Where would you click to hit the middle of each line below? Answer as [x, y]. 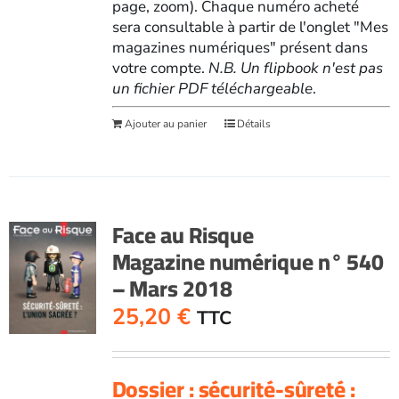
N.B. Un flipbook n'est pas [295, 68]
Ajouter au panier [165, 123]
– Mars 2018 [172, 288]
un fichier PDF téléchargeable [212, 88]
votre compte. [160, 68]
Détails [253, 123]
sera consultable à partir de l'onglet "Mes [250, 27]
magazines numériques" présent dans [240, 47]
